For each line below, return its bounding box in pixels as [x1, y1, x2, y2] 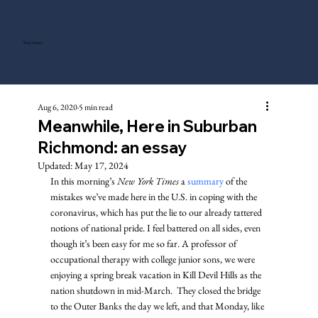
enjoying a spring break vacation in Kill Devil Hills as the [50, 268, 263, 281]
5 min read [78, 101, 113, 113]
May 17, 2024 [74, 158, 128, 172]
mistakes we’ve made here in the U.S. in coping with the [50, 190, 259, 203]
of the [223, 174, 249, 187]
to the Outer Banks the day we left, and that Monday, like [50, 299, 266, 312]
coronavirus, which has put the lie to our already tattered [50, 205, 264, 219]
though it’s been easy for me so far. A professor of [50, 236, 238, 250]
